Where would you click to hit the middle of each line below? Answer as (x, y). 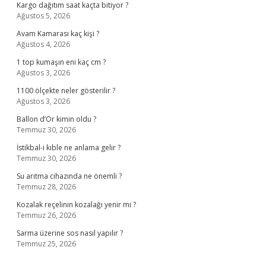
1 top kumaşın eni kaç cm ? (61, 62)
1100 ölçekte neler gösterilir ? (66, 91)
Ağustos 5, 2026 (43, 16)
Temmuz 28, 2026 (46, 187)
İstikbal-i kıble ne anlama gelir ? (69, 148)
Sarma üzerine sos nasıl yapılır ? (70, 233)
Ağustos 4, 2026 (43, 44)
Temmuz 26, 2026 (46, 215)
